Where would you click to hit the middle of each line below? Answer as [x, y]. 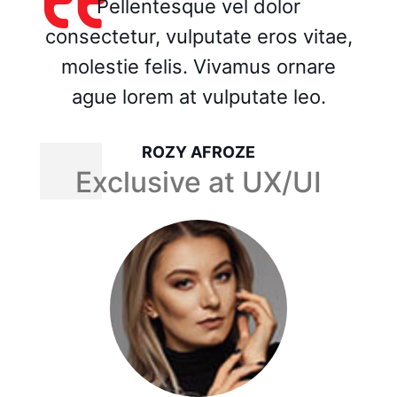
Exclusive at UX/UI [198, 183]
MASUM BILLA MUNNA [198, 152]
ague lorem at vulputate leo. [198, 97]
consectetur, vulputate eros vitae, [198, 37]
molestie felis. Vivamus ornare [198, 67]
